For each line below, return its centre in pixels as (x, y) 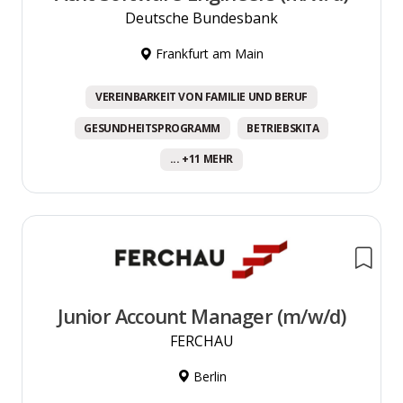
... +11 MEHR (201, 159)
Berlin (208, 376)
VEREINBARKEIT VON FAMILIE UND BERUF (201, 96)
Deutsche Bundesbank (201, 18)
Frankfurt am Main (208, 53)
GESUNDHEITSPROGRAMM (152, 128)
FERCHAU (201, 340)
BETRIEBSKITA (283, 128)
